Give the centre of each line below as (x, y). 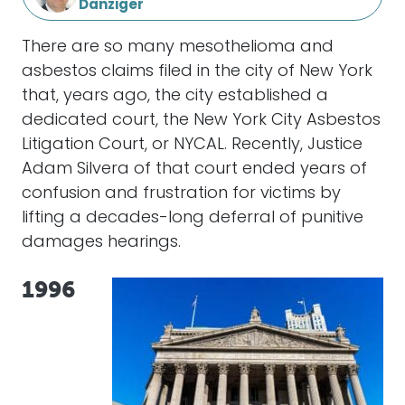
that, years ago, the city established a (175, 96)
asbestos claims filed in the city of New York (197, 72)
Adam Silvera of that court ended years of (194, 170)
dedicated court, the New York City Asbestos (201, 121)
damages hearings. (101, 243)
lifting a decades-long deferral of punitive (193, 218)
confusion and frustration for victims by (181, 194)
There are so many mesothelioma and (178, 47)
